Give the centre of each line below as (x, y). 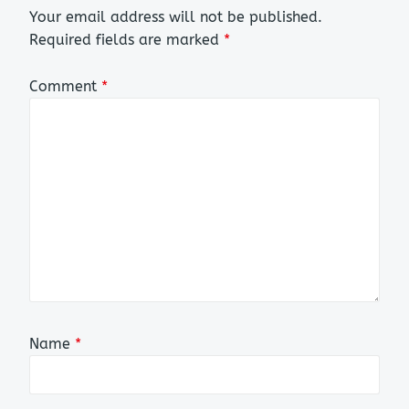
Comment (65, 86)
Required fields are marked (126, 40)
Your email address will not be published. (176, 17)
